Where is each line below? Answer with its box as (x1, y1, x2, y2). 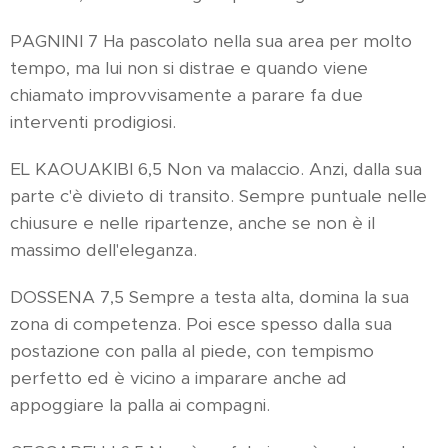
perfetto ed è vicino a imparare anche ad (10, 367, 347, 390)
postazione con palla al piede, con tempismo (10, 340, 374, 363)
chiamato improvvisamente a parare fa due (10, 84, 363, 107)
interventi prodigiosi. (10, 111, 176, 134)
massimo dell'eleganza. (10, 239, 197, 262)
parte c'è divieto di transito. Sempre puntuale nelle (10, 185, 427, 208)
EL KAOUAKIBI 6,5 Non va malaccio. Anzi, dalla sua (10, 158, 422, 181)
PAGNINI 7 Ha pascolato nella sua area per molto (10, 30, 412, 53)
